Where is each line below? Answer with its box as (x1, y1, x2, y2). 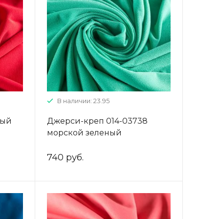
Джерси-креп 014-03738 (46, 116, 148, 126)
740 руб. (46, 152, 84, 163)
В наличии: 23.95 (57, 97, 109, 105)
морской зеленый (46, 128, 122, 138)
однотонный (46, 140, 99, 150)
